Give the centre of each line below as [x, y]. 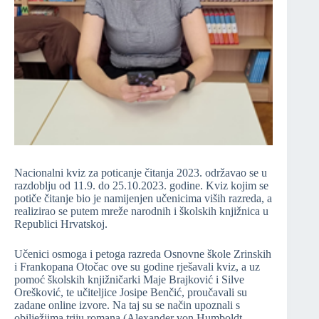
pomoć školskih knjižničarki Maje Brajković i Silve [129, 280]
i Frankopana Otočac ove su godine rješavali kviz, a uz [137, 267]
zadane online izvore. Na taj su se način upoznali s [127, 305]
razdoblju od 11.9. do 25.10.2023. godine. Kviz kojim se [141, 186]
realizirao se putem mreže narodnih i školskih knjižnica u [141, 211]
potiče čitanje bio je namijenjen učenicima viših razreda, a [143, 199]
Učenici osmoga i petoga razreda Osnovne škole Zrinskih [143, 254]
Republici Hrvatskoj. [61, 224]
